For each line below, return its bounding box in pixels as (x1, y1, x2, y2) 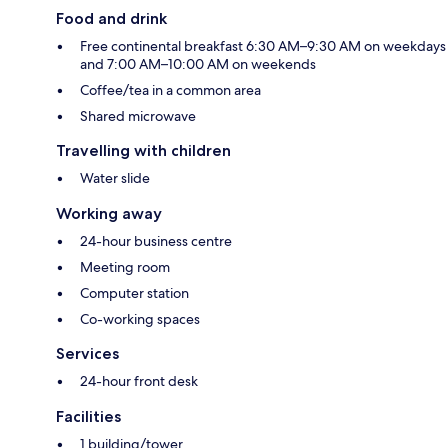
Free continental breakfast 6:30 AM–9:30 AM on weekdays (80, 37, 446, 56)
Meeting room (80, 258, 170, 277)
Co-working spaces (80, 310, 200, 329)
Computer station (80, 284, 189, 303)
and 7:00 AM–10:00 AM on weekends (80, 55, 316, 74)
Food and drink (56, 9, 167, 29)
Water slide (80, 169, 150, 188)
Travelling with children (56, 141, 231, 161)
